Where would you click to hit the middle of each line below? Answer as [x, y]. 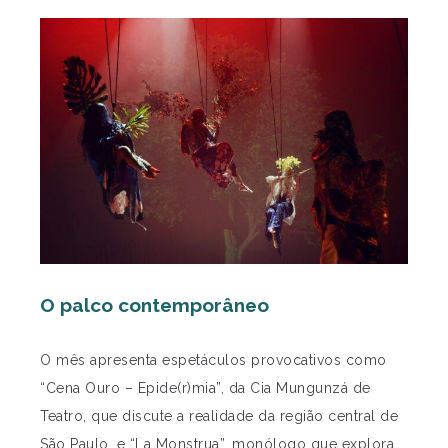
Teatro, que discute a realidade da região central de [219, 415]
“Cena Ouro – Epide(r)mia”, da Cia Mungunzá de [205, 387]
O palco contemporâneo [154, 304]
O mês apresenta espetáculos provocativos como [213, 359]
